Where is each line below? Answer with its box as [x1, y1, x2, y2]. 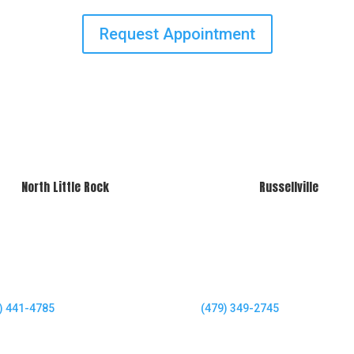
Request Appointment [99, 24, 255, 43]
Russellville [259, 177, 319, 196]
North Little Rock [21, 177, 109, 196]
